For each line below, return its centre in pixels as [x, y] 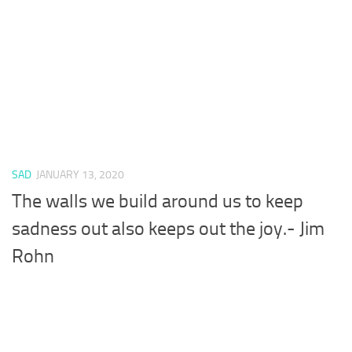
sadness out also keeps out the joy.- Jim [168, 229]
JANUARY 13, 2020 [80, 175]
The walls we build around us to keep [158, 202]
